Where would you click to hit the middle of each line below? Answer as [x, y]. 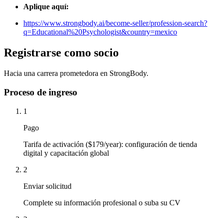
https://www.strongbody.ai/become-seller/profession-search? [115, 23]
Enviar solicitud [47, 186]
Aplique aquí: [46, 7]
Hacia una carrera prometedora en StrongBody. [76, 73]
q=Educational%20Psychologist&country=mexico [100, 32]
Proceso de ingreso [41, 92]
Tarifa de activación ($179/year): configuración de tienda [110, 144]
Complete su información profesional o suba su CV [102, 202]
